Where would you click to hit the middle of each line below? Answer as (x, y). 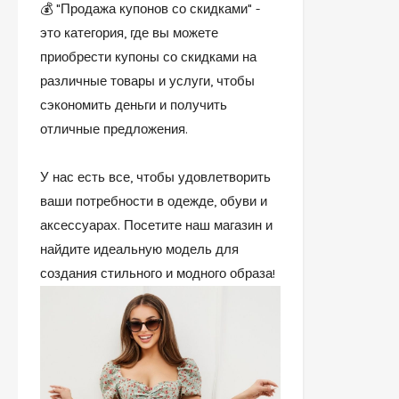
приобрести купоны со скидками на (148, 57)
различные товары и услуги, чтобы (147, 81)
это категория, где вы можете (129, 33)
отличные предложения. (114, 129)
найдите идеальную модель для (139, 249)
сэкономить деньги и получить (134, 105)
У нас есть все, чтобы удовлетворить (155, 177)
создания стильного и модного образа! (158, 273)
